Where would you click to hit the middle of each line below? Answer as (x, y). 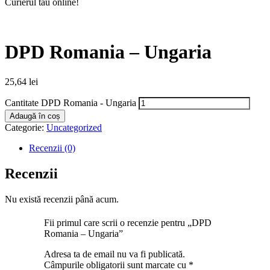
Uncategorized (74, 127)
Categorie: (26, 127)
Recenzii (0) (52, 148)
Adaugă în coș (35, 116)
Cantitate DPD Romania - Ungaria (71, 102)
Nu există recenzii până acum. (62, 199)
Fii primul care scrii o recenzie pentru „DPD (127, 223)
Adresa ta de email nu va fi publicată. (114, 254)
